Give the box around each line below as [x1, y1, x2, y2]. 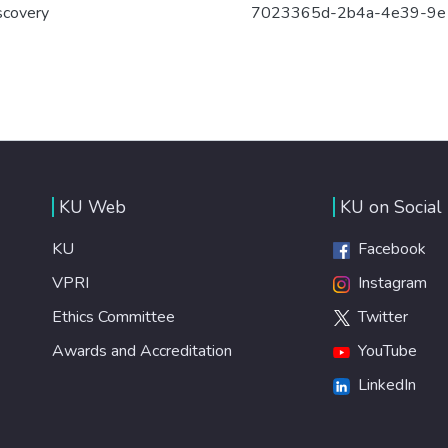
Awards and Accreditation [52, 340, 232, 362]
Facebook [349, 238, 426, 260]
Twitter [349, 306, 408, 328]
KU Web [59, 195, 126, 219]
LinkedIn [349, 374, 416, 396]
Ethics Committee [52, 306, 175, 328]
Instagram [349, 272, 427, 294]
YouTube [349, 340, 417, 362]
